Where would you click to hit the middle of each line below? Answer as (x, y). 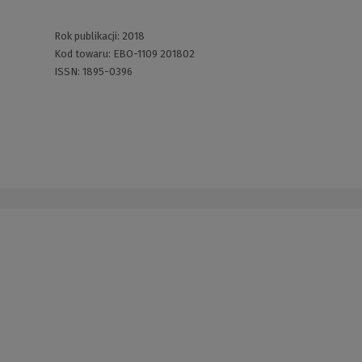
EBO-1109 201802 (154, 54)
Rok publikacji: (88, 36)
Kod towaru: (83, 54)
